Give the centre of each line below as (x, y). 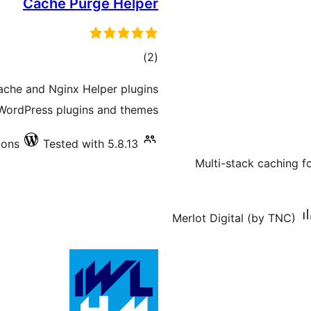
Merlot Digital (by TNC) (234, 218)
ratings (130, 77)
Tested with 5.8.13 (91, 144)
